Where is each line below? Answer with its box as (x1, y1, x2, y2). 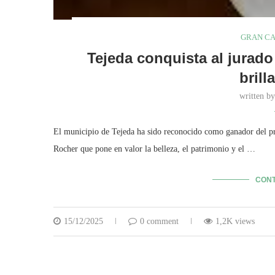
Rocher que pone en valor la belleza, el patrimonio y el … (53, 144, 255, 153)
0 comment (140, 216, 179, 226)
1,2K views (215, 216, 255, 226)
